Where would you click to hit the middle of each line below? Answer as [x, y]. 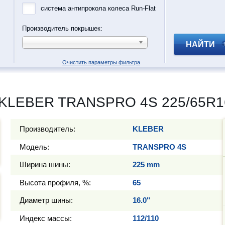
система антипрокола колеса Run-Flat [98, 8]
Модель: [34, 147]
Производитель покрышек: [62, 28]
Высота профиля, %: [55, 183]
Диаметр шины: [46, 200]
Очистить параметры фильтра [101, 62]
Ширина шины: [45, 164]
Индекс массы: [46, 218]
